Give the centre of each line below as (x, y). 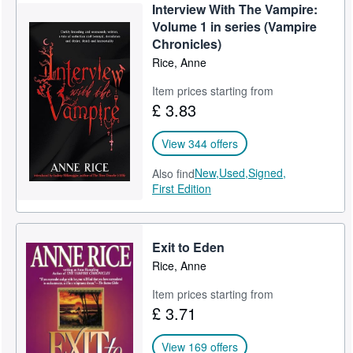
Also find (174, 173)
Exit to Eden (189, 247)
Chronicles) (187, 44)
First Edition (182, 188)
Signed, (268, 173)
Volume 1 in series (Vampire (235, 26)
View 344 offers (200, 143)
